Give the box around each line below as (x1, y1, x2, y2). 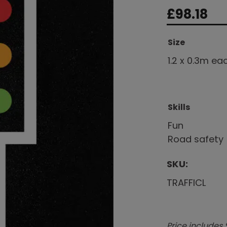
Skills (168, 101, 191, 113)
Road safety (168, 133, 224, 145)
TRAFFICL (167, 176, 206, 189)
